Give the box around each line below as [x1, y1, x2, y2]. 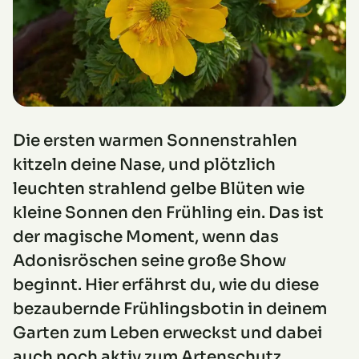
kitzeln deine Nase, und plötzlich [13, 155, 276, 175]
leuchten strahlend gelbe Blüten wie [13, 179, 305, 199]
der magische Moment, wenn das [13, 227, 279, 247]
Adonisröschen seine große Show [13, 251, 286, 271]
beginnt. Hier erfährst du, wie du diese [13, 275, 319, 295]
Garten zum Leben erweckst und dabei [13, 323, 322, 343]
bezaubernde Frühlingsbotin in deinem [13, 299, 327, 319]
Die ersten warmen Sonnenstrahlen [13, 131, 297, 151]
